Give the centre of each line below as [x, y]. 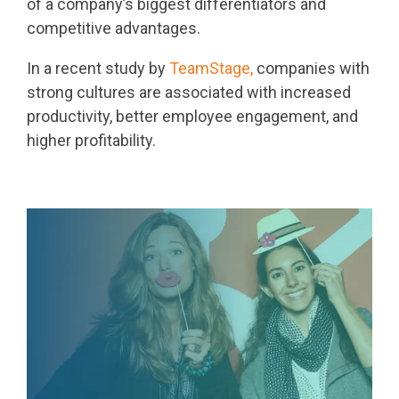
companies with [311, 68]
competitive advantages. [114, 28]
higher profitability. [93, 140]
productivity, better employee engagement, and [192, 116]
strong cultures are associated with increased [189, 92]
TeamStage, [211, 68]
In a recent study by [98, 68]
